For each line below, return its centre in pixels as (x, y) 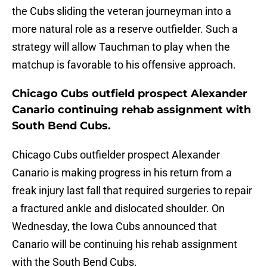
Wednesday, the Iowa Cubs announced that (114, 226)
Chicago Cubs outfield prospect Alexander (130, 94)
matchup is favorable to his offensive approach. (124, 65)
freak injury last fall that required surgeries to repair (132, 191)
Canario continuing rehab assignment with (131, 110)
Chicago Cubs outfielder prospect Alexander (116, 155)
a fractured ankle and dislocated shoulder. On (118, 209)
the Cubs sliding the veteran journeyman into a (122, 11)
